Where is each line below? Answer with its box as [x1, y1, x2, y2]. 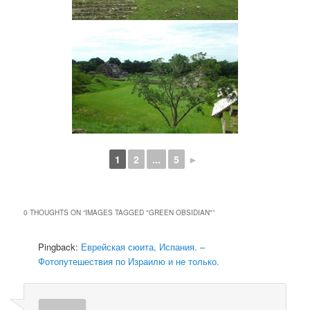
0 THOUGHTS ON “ [24, 208, 86, 218]
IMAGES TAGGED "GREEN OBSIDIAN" [85, 208, 213, 218]
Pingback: [38, 240, 82, 254]
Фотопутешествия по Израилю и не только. [38, 255, 220, 268]
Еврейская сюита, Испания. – [81, 240, 206, 254]
